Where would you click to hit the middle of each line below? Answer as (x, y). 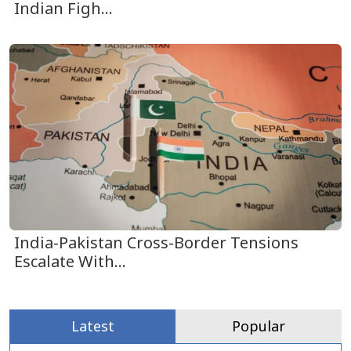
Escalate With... (70, 261)
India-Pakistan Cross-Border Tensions (156, 242)
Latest (92, 326)
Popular (259, 326)
